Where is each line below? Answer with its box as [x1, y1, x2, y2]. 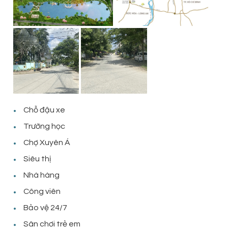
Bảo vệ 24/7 [23, 204, 67, 212]
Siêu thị [23, 155, 51, 163]
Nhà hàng [23, 171, 60, 180]
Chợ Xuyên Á [23, 138, 70, 147]
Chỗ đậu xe [23, 106, 65, 115]
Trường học [23, 122, 65, 131]
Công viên [23, 187, 61, 196]
